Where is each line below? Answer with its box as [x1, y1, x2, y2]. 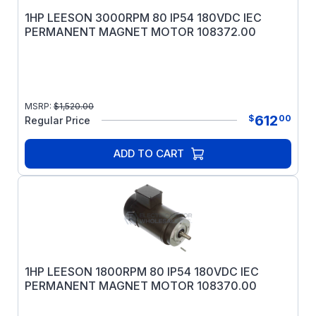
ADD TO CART [114, 147, 184, 160]
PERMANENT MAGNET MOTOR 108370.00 [25, 279, 257, 293]
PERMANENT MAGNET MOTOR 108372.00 [25, 25, 256, 39]
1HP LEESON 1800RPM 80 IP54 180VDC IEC [25, 265, 259, 279]
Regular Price [25, 114, 90, 126]
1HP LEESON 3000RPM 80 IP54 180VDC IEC [25, 11, 262, 25]
